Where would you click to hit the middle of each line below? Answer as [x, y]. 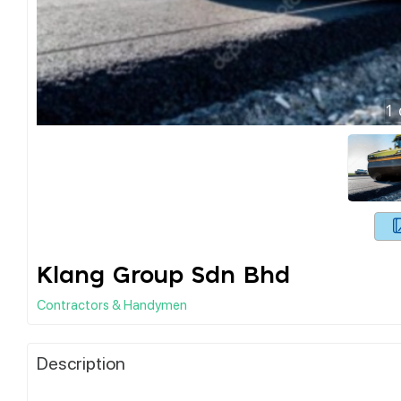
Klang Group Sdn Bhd [163, 275]
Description [81, 362]
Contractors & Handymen [112, 304]
